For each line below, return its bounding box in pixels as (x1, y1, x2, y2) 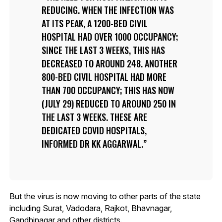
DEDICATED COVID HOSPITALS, (41, 124, 147, 137)
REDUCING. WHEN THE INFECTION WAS (41, 3, 174, 17)
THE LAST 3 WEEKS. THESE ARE (41, 111, 147, 124)
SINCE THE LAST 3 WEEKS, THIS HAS (41, 44, 165, 57)
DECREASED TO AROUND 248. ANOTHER (41, 57, 177, 70)
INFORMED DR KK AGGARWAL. (41, 137, 143, 151)
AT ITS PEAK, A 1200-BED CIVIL (41, 17, 148, 30)
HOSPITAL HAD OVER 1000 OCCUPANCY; (41, 30, 178, 44)
